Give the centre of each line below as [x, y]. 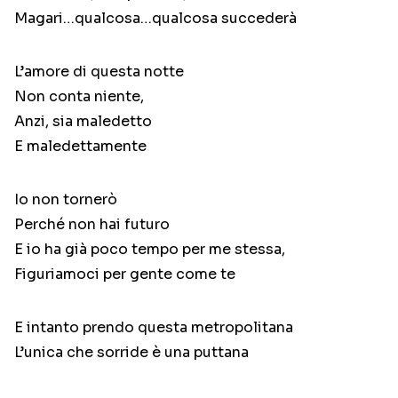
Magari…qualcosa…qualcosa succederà [155, 19]
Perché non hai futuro [92, 225]
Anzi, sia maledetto [83, 122]
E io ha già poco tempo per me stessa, [150, 250]
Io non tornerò [66, 200]
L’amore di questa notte [99, 72]
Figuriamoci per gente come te [125, 275]
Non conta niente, [79, 97]
